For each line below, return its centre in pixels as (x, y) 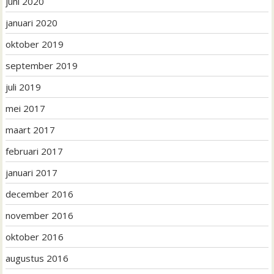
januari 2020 (32, 23)
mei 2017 (26, 109)
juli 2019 (24, 87)
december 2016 (40, 194)
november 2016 (40, 216)
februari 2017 (35, 151)
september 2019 (42, 66)
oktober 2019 (35, 44)
